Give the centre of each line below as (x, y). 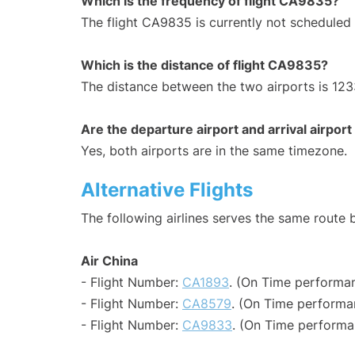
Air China (109, 261)
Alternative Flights (167, 190)
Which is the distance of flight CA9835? (204, 65)
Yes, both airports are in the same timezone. (214, 151)
